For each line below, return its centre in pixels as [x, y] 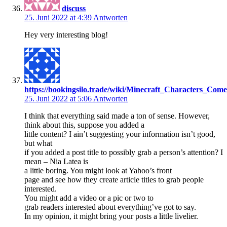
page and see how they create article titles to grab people [114, 179]
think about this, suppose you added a [84, 125]
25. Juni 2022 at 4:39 [59, 17]
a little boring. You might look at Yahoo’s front [98, 170]
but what [38, 143]
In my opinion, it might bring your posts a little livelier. [111, 216]
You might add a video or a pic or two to [89, 198]
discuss [74, 8]
